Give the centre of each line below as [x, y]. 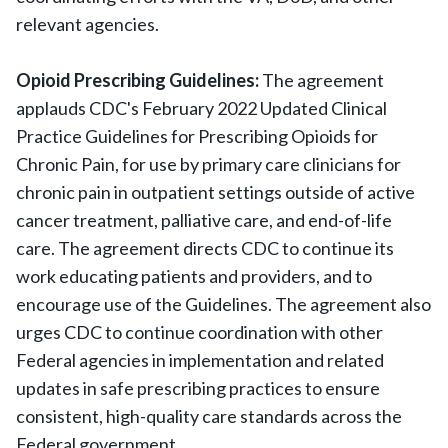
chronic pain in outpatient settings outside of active [215, 192]
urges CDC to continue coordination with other [199, 332]
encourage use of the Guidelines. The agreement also [223, 304]
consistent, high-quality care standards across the [209, 416]
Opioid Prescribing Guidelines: [139, 80]
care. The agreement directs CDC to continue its [205, 248]
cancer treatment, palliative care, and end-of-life [204, 220]
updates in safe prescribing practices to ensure [198, 388]
